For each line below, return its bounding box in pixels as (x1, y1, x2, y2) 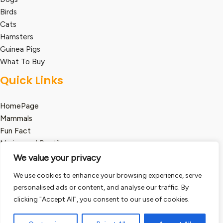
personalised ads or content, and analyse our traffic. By (13, 183, 189, 192)
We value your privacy (13, 152, 101, 163)
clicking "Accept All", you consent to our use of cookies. (13, 195, 190, 204)
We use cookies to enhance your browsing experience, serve (13, 171, 202, 180)
